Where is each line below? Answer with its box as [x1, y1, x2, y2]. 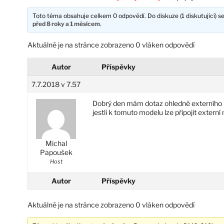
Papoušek [39, 147, 72, 156]
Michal [45, 138, 67, 147]
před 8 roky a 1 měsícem [32, 19, 100, 27]
